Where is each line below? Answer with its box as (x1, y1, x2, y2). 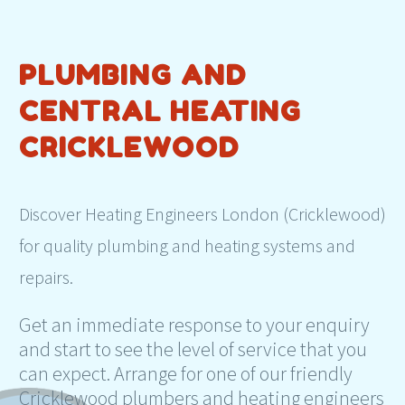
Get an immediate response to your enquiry (19, 311, 370, 337)
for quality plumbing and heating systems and (19, 233, 355, 257)
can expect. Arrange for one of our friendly (19, 360, 353, 386)
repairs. (19, 265, 73, 288)
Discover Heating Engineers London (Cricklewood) (19, 202, 386, 225)
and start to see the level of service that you (19, 335, 367, 362)
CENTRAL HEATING (19, 94, 302, 127)
